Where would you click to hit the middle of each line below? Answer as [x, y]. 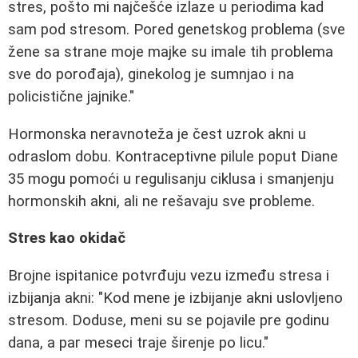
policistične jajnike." [71, 97]
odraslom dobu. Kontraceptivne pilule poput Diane [173, 156]
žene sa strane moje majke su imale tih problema [171, 52]
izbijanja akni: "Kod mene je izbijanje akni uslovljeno [175, 298]
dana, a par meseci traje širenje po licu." [138, 342]
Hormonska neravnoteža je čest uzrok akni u [157, 134]
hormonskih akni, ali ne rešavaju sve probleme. [161, 201]
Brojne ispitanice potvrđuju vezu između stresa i [169, 275]
